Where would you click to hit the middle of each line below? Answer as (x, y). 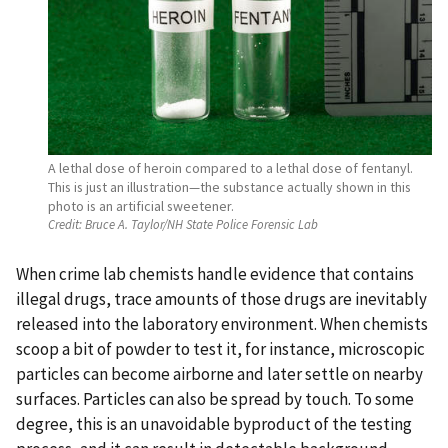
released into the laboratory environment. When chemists (222, 324)
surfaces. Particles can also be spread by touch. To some (215, 399)
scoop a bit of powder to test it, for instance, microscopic (220, 349)
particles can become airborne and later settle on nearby (219, 374)
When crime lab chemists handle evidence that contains (215, 274)
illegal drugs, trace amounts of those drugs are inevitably (221, 299)
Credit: (65, 224)
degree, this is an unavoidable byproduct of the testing (214, 424)
